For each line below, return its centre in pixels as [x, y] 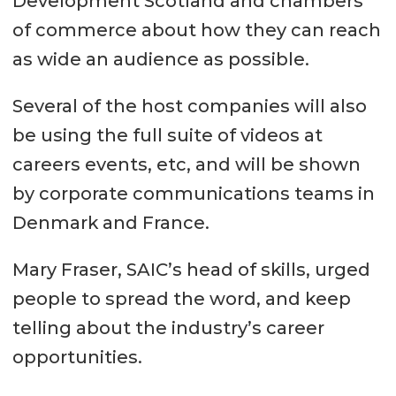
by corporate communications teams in [193, 193]
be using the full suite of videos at [167, 135]
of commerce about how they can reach [196, 30]
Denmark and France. [110, 222]
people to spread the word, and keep [181, 298]
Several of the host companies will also [189, 106]
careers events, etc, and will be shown [186, 164]
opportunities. [77, 357]
